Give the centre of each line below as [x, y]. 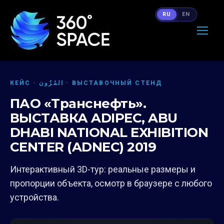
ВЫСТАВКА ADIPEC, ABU [94, 118]
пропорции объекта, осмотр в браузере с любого [111, 183]
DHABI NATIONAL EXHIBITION [109, 132]
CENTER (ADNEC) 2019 [83, 147]
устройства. [34, 197]
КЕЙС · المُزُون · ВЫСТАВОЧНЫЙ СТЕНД [113, 83]
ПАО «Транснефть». [78, 103]
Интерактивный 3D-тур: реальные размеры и [103, 169]
